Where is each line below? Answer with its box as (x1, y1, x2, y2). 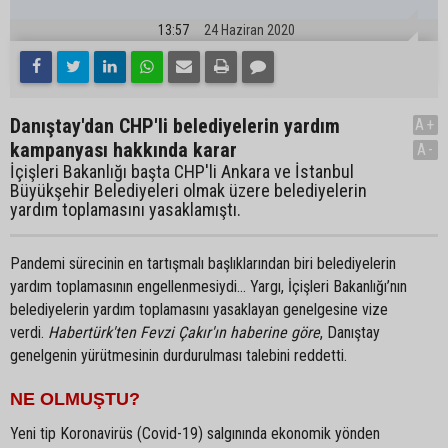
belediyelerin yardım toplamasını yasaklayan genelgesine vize (10, 300, 388, 319)
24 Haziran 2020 (204, 22, 295, 38)
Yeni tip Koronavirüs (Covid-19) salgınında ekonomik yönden (10, 424, 380, 443)
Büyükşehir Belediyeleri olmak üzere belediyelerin (10, 180, 367, 201)
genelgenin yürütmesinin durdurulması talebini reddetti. (10, 346, 347, 365)
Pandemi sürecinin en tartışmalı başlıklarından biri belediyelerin (10, 254, 396, 273)
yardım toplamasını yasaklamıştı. (10, 199, 241, 220)
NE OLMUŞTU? (10, 389, 140, 409)
